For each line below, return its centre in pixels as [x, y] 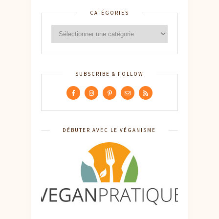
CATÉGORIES [109, 13]
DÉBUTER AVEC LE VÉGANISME [109, 130]
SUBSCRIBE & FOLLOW [109, 74]
